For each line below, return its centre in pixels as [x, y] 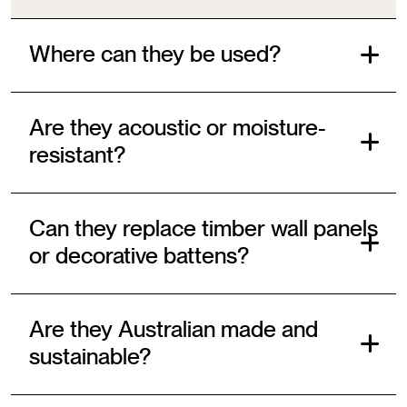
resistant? [77, 155]
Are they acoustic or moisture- [178, 128]
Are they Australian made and [174, 330]
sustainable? [90, 357]
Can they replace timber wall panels [203, 229]
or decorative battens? [139, 256]
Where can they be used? [155, 55]
